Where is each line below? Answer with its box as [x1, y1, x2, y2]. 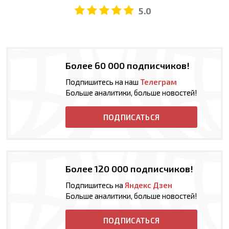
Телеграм [140, 77, 177, 86]
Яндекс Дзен [125, 180, 172, 190]
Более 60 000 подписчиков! [65, 59, 190, 71]
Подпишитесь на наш [65, 77, 140, 86]
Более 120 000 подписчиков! [65, 163, 193, 174]
